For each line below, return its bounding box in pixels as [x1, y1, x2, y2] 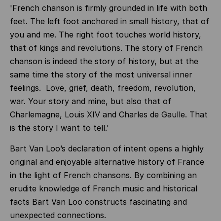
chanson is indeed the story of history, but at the [10, 56, 198, 66]
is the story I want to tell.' [10, 123, 109, 133]
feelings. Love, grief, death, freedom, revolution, [10, 83, 196, 93]
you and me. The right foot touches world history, [10, 30, 201, 39]
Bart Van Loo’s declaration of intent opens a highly [10, 144, 204, 153]
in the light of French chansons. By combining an [10, 170, 197, 180]
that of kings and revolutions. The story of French [10, 43, 203, 53]
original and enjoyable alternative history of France [10, 157, 204, 167]
